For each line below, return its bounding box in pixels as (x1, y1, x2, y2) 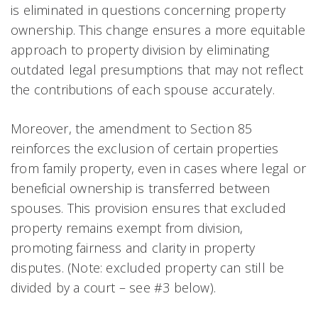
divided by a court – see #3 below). (11, 278, 216, 296)
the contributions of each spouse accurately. (11, 80, 275, 98)
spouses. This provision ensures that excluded (11, 199, 287, 216)
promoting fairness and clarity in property (11, 238, 256, 256)
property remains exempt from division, (11, 219, 243, 236)
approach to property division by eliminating (11, 40, 269, 58)
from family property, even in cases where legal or (11, 159, 307, 177)
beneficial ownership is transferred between (11, 179, 270, 197)
